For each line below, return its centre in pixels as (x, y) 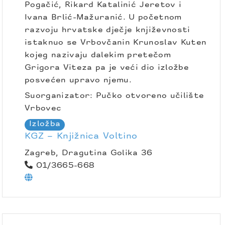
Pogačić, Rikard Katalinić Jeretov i (103, 5)
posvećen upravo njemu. (78, 81)
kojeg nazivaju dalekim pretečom (98, 55)
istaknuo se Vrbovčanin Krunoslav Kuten (116, 43)
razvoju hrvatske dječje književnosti (107, 30)
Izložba (45, 124)
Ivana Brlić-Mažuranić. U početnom (103, 18)
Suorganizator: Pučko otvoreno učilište (115, 96)
